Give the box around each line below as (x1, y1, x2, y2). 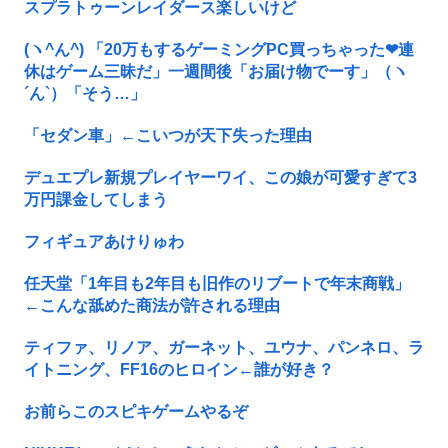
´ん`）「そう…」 (24, 84, 146, 102)
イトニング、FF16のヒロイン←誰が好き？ (24, 360, 334, 378)
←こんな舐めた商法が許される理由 (24, 296, 280, 314)
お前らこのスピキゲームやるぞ (24, 402, 248, 420)
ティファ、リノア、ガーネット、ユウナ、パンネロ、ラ (24, 338, 424, 356)
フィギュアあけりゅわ (24, 232, 184, 250)
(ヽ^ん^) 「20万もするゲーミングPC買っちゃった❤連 (24, 40, 414, 58)
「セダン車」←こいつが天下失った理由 (24, 126, 312, 144)
